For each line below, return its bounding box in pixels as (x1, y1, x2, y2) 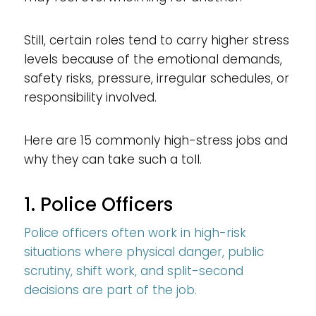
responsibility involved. (23, 88, 157, 106)
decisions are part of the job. (23, 281, 197, 298)
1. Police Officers (23, 191, 173, 217)
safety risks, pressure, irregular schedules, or (23, 69, 289, 87)
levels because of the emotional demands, (23, 50, 282, 68)
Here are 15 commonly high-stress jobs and (23, 131, 288, 149)
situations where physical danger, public (23, 243, 264, 260)
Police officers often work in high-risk (23, 224, 246, 241)
